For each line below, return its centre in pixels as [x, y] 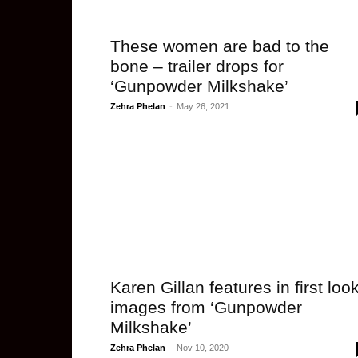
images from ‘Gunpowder [206, 307]
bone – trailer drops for [197, 66]
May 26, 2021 [203, 106]
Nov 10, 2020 [203, 348]
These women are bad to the [220, 46]
